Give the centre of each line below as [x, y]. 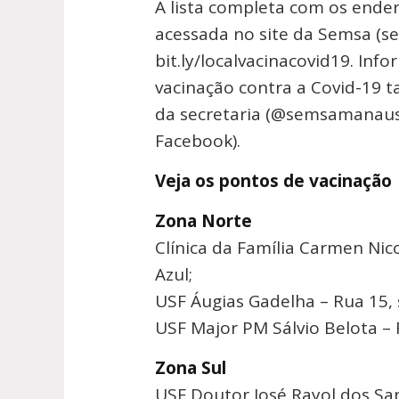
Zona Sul [191, 367]
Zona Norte [204, 220]
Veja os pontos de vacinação [273, 180]
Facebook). [198, 140]
